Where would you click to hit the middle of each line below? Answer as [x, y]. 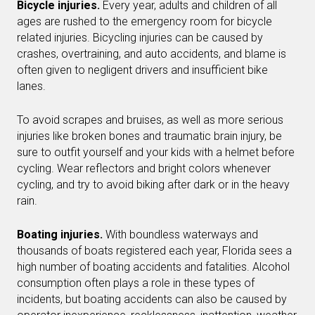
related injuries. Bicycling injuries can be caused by [140, 38]
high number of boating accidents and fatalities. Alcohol [153, 267]
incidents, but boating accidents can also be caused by [152, 299]
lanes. [31, 86]
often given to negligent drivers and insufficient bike [142, 70]
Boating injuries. [61, 234]
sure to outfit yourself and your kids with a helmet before [156, 152]
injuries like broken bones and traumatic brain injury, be [149, 136]
